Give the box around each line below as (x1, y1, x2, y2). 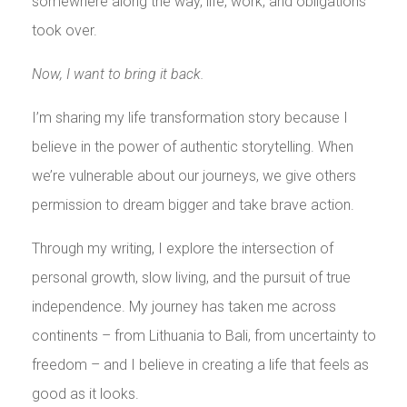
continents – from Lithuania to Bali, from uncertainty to (31, 327, 376, 345)
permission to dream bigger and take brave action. (31, 196, 354, 214)
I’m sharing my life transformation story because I (31, 109, 348, 127)
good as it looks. (31, 385, 139, 403)
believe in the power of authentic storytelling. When (31, 138, 353, 156)
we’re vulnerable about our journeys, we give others (31, 167, 356, 185)
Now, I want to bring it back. (31, 65, 204, 84)
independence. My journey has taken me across (31, 298, 336, 316)
